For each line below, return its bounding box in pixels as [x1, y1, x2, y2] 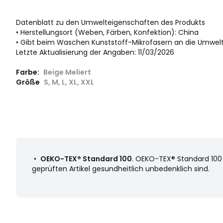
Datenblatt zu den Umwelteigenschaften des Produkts [16, 17, 205, 28]
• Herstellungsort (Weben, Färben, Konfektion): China [16, 27, 199, 38]
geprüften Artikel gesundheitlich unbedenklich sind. [32, 164, 210, 174]
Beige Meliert [43, 67, 91, 78]
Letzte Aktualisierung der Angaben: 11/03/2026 [16, 47, 174, 58]
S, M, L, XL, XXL [44, 77, 94, 88]
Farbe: [16, 67, 41, 78]
